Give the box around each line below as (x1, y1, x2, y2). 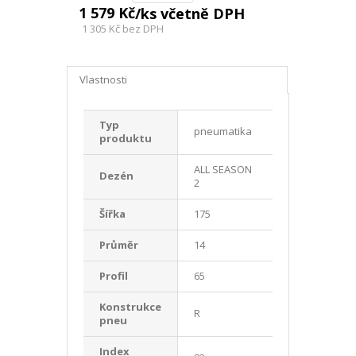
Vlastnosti (79, 72, 127, 87)
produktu (99, 130, 152, 145)
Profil (99, 268, 128, 283)
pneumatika (194, 123, 252, 138)
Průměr (99, 237, 138, 252)
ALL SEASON (194, 161, 252, 176)
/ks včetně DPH (135, 3, 245, 23)
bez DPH (120, 21, 164, 36)
